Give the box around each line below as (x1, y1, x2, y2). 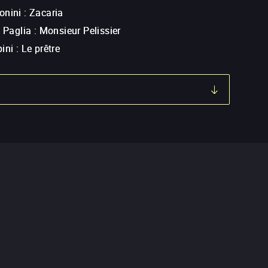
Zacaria (29, 6, 63, 20)
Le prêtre (21, 42, 60, 56)
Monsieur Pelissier (39, 24, 121, 38)
